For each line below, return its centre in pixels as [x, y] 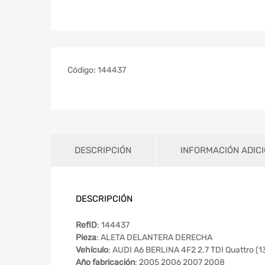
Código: [83, 70]
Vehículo [92, 250]
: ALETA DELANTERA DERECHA [154, 238]
